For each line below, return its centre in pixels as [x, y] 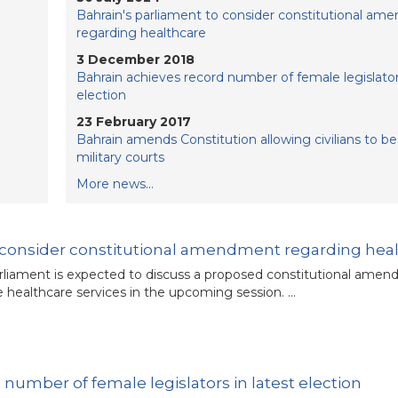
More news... [115, 184]
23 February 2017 [133, 122]
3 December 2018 [135, 60]
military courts [120, 157]
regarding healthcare [141, 33]
